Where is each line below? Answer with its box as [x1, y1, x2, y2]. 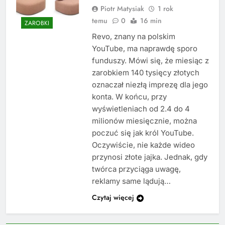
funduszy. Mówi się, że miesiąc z [91, 56, 209, 66]
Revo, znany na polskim [91, 32, 175, 42]
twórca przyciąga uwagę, [91, 164, 181, 174]
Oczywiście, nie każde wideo [91, 140, 195, 150]
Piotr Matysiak [100, 4, 144, 14]
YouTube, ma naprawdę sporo [91, 44, 197, 54]
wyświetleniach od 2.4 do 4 [91, 104, 190, 114]
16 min [140, 16, 162, 26]
